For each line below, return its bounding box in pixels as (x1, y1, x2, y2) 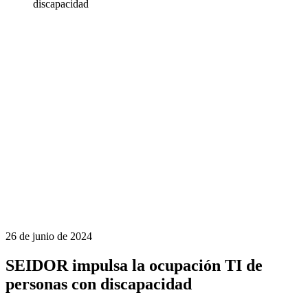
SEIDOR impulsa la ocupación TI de (5, 256, 263, 274)
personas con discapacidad (5, 274, 192, 293)
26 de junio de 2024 (5, 230, 92, 242)
